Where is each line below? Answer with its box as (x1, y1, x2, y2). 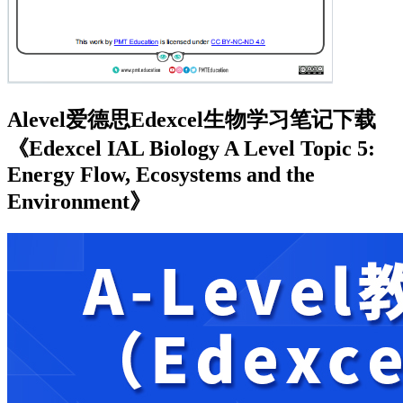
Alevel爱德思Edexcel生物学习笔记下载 (7, 107, 376, 131)
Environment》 (7, 189, 151, 213)
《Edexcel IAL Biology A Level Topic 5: (7, 136, 375, 160)
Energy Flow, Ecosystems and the (7, 162, 315, 186)
